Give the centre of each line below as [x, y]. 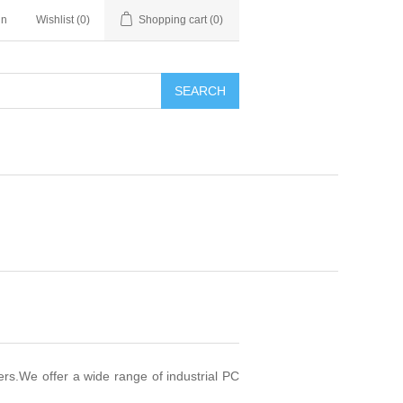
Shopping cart [173, 20]
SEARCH [200, 91]
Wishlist [55, 20]
